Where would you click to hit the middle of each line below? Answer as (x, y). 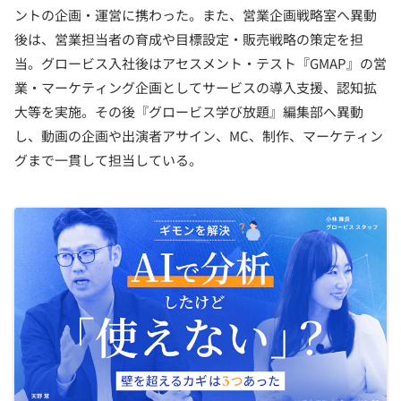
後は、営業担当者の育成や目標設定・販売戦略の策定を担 (189, 39)
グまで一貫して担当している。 (108, 160)
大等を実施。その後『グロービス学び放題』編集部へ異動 (189, 111)
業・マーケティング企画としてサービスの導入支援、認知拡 (196, 87)
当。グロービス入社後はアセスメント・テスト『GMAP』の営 (200, 63)
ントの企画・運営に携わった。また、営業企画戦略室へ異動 (196, 15)
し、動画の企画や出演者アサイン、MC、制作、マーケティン (199, 136)
